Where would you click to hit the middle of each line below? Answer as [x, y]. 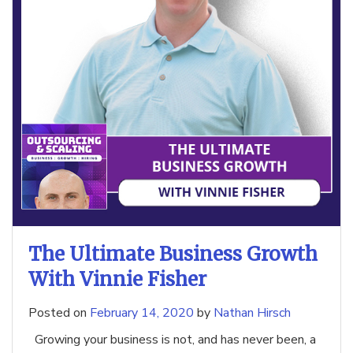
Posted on [59, 313]
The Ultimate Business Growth [173, 255]
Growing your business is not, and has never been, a [172, 340]
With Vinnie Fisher [117, 280]
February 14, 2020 [142, 313]
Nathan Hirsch [252, 313]
